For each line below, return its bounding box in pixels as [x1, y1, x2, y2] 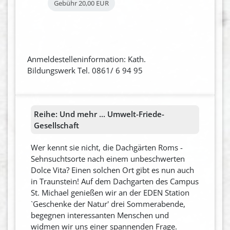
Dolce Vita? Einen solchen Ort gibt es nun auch [31, 164, 194, 175]
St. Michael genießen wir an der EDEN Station [31, 187, 189, 198]
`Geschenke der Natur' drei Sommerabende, [31, 198, 185, 209]
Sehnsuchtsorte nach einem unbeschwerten [31, 153, 185, 164]
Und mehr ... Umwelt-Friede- [57, 108, 164, 119]
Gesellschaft [34, 120, 79, 130]
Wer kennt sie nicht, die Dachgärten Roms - [31, 142, 183, 152]
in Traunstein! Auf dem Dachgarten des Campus [31, 176, 199, 186]
